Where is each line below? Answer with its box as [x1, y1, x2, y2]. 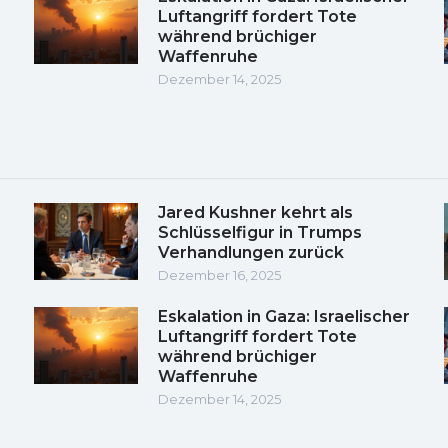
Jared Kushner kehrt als [158, 202, 353, 222]
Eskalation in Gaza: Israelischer [158, 306, 410, 326]
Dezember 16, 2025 [158, 266, 281, 283]
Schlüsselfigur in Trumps [158, 222, 362, 242]
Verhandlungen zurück [158, 242, 344, 262]
